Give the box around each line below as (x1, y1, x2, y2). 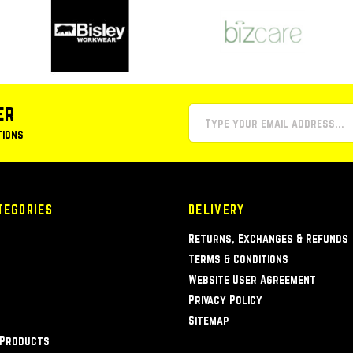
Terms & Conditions (188, 252, 288, 266)
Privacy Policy (188, 293, 262, 307)
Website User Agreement (188, 273, 316, 287)
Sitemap (188, 314, 229, 328)
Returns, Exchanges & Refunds (188, 232, 348, 246)
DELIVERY (188, 202, 245, 217)
